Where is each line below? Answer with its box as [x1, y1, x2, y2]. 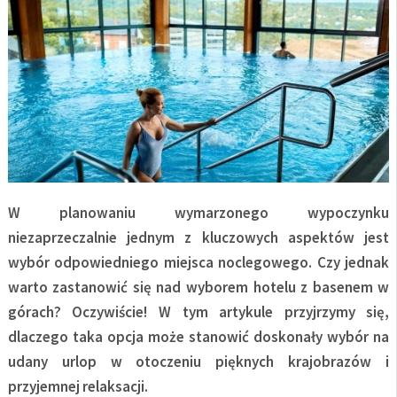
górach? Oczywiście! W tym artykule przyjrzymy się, [7, 302, 390, 323]
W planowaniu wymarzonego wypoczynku [7, 203, 390, 223]
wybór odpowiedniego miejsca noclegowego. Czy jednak [7, 253, 390, 273]
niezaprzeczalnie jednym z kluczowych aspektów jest [7, 228, 390, 248]
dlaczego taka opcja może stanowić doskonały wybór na [7, 327, 390, 347]
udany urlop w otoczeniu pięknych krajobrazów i [7, 352, 390, 372]
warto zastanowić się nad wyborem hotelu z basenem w [7, 277, 390, 298]
